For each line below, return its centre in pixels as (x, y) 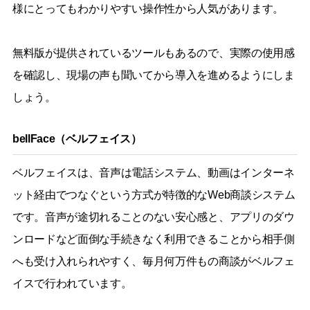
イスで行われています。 (72, 283)
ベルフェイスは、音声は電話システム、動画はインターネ (153, 172)
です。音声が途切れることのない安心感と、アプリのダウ (153, 217)
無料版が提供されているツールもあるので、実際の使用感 (153, 53)
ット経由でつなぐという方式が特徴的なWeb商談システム (154, 194)
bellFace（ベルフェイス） (77, 138)
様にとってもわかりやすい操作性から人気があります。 (148, 8)
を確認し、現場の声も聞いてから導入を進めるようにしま (153, 75)
